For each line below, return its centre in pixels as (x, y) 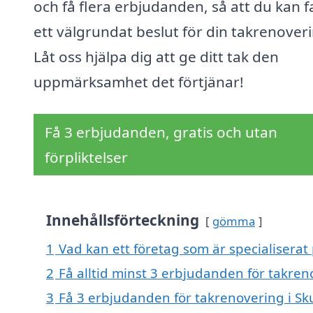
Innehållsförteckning (123, 220)
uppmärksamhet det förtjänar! (139, 82)
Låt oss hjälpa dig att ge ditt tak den (156, 57)
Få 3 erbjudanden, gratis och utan (161, 132)
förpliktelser (86, 158)
